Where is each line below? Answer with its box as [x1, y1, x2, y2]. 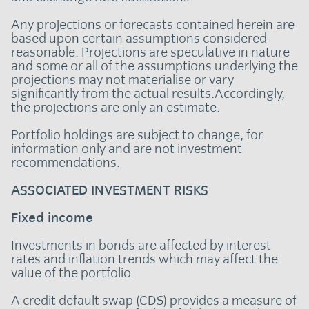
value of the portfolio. [11, 264, 134, 282]
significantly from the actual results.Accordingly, [11, 85, 285, 103]
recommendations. [11, 154, 120, 172]
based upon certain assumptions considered [11, 30, 267, 48]
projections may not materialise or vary [11, 71, 234, 89]
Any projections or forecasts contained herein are [11, 16, 295, 34]
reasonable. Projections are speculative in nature [11, 43, 290, 61]
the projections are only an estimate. [11, 99, 220, 117]
